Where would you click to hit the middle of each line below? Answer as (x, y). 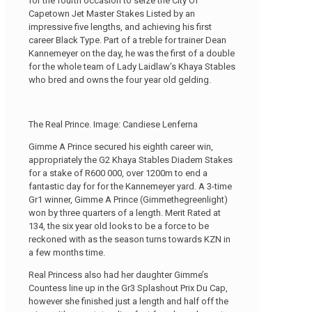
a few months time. (67, 252)
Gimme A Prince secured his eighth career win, (121, 146)
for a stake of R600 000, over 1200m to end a (118, 173)
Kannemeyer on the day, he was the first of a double (132, 53)
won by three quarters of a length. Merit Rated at (125, 212)
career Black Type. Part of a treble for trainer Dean (127, 40)
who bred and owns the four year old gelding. (120, 79)
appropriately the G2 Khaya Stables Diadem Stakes (131, 159)
